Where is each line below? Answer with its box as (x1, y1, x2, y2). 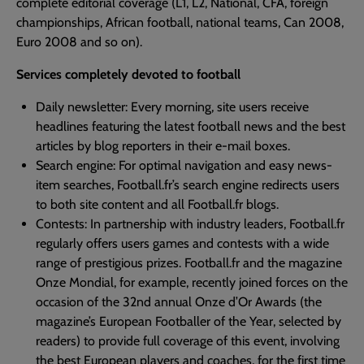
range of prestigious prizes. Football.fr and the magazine (36, 255, 342, 271)
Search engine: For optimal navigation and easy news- (36, 158, 332, 173)
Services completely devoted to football (16, 67, 240, 82)
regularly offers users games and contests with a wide (36, 236, 329, 251)
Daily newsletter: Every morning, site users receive (36, 99, 309, 115)
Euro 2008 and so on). (16, 34, 142, 50)
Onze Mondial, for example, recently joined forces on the (36, 275, 348, 290)
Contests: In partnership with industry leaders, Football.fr (36, 216, 344, 232)
